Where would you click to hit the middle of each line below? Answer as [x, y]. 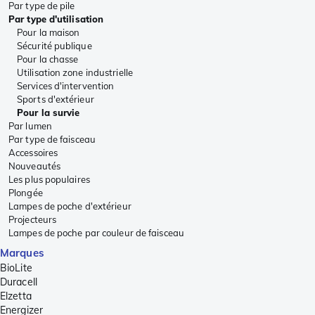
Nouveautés [34, 166]
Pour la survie [49, 113]
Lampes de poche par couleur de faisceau [96, 233]
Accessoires [33, 153]
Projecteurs [33, 220]
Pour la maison [49, 33]
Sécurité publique [54, 46]
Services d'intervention [66, 86]
